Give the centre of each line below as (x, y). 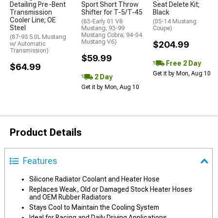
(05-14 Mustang (175, 21)
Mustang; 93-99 (103, 28)
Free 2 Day (183, 63)
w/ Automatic (28, 44)
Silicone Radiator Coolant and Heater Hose (94, 179)
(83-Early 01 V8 (102, 21)
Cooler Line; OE (33, 20)
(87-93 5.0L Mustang (38, 37)
